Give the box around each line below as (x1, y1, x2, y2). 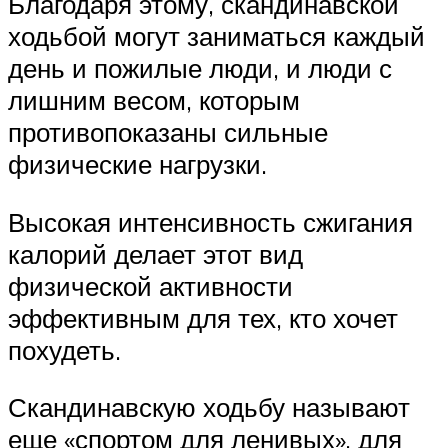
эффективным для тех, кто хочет (8, 301, 398, 334)
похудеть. (8, 333, 121, 366)
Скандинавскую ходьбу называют (8, 391, 410, 424)
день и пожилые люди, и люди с (8, 52, 392, 85)
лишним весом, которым (8, 84, 300, 117)
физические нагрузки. (8, 148, 267, 181)
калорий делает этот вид (8, 237, 303, 270)
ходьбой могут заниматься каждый (8, 20, 425, 53)
